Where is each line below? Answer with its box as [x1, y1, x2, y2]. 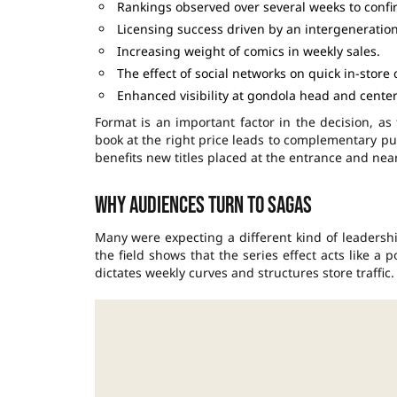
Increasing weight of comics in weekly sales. [116, 42, 380, 59]
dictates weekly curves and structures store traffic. [94, 263, 394, 281]
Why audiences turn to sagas [94, 191, 312, 220]
